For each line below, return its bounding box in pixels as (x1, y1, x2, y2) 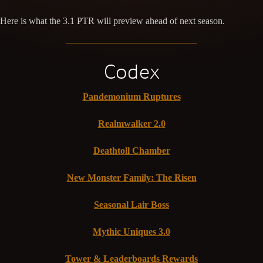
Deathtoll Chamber (93, 146, 170, 156)
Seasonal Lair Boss (94, 200, 169, 210)
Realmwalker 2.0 (97, 119, 166, 129)
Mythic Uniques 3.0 (93, 227, 170, 237)
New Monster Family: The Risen (66, 173, 197, 183)
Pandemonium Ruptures (82, 92, 181, 102)
